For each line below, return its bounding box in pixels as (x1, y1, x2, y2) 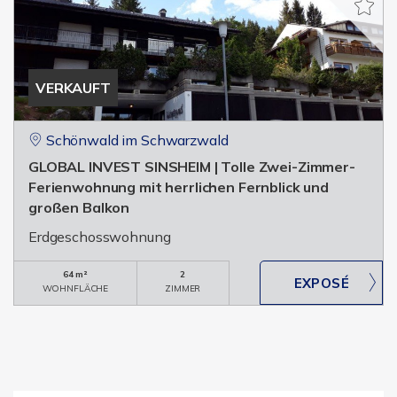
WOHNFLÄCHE (42, 283, 109, 294)
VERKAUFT (35, 79, 111, 97)
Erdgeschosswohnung (28, 228, 171, 245)
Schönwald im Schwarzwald (45, 131, 229, 149)
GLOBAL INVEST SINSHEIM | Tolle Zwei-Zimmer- (28, 158, 355, 175)
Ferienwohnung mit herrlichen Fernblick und (28, 178, 329, 196)
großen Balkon (28, 198, 130, 216)
